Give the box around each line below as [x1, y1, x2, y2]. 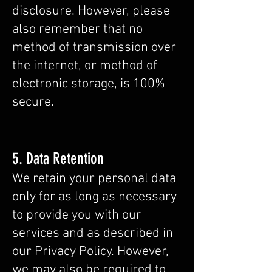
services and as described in [12, 225, 173, 242]
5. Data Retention [12, 149, 104, 168]
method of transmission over [12, 39, 176, 56]
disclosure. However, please [12, 3, 170, 19]
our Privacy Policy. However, [12, 243, 169, 260]
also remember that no [12, 21, 143, 38]
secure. [12, 94, 54, 110]
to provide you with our [12, 207, 141, 223]
